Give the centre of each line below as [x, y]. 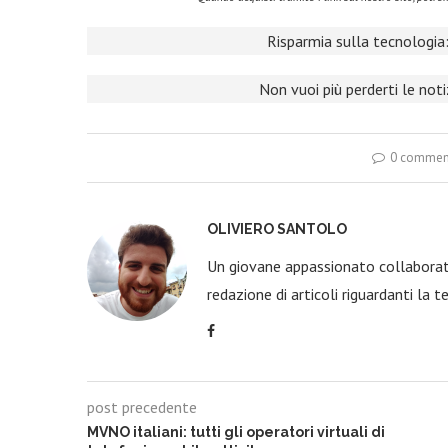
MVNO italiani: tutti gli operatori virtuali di [236, 432]
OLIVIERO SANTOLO [277, 229]
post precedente [142, 407]
